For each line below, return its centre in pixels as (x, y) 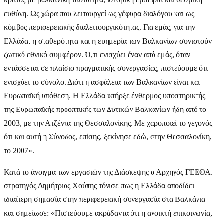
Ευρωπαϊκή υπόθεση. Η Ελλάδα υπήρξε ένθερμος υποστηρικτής (105, 95)
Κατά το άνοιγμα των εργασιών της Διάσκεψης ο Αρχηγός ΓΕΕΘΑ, (108, 172)
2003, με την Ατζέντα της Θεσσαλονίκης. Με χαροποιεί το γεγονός (108, 123)
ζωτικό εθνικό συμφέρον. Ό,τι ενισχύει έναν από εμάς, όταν (97, 54)
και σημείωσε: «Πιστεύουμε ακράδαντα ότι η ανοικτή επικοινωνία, (108, 213)
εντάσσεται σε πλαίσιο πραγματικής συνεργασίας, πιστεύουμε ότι (106, 68)
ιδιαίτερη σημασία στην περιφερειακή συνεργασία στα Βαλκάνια (105, 199)
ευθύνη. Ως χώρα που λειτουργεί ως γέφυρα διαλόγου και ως (99, 13)
